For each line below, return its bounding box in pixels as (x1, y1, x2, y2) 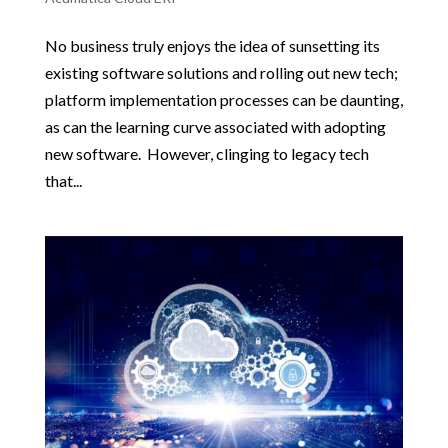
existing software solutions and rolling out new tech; (44, 62, 398, 82)
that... (44, 170, 82, 190)
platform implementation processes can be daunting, (44, 89, 403, 109)
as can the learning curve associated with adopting (44, 116, 386, 136)
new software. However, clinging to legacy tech (44, 143, 369, 163)
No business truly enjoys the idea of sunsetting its (44, 35, 380, 55)
